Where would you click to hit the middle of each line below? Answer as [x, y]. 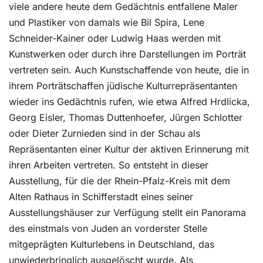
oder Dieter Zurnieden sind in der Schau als [104, 133]
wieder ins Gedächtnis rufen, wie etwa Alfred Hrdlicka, [129, 102]
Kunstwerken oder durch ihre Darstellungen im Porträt [127, 54]
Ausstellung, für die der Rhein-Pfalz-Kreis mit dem [119, 181]
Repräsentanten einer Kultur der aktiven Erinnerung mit [129, 149]
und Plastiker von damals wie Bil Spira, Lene [107, 22]
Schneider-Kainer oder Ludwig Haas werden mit [115, 38]
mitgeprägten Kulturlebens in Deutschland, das [112, 244]
